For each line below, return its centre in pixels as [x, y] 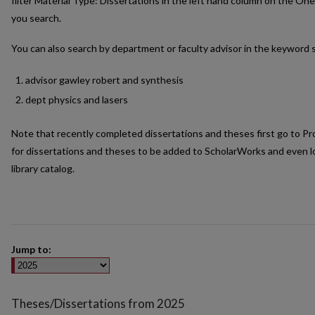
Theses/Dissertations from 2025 [98, 304]
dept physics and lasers [77, 99]
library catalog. [43, 168]
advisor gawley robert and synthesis [104, 79]
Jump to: [31, 250]
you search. [36, 18]
